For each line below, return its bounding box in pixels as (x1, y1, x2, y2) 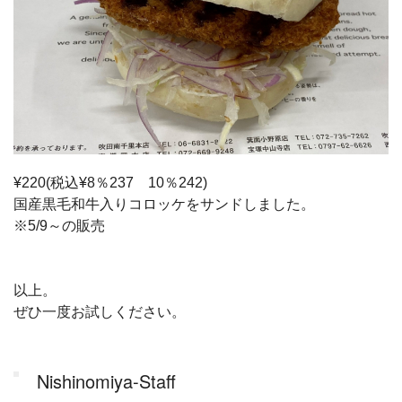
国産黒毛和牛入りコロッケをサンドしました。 (13, 196, 315, 212)
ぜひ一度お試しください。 (13, 303, 186, 319)
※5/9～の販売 (13, 217, 105, 233)
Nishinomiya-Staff (37, 367, 176, 394)
